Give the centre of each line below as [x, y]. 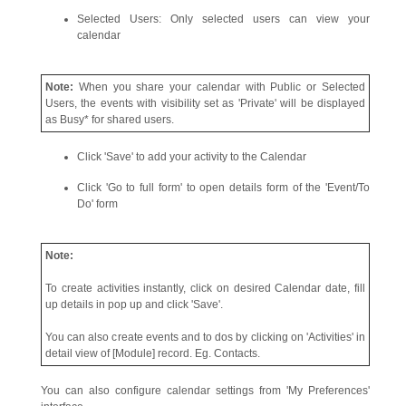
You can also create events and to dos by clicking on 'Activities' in [205, 337]
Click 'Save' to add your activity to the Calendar [192, 156]
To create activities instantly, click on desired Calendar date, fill [205, 288]
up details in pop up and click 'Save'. [134, 304]
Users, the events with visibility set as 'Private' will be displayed [205, 103]
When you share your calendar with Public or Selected [222, 87]
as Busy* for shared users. [110, 119]
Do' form [97, 203]
